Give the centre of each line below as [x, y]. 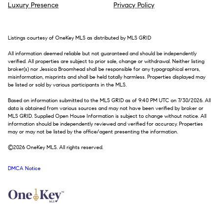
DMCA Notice [24, 168]
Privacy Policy [134, 5]
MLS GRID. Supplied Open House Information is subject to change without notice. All [107, 116]
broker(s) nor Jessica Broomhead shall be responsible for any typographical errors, [104, 69]
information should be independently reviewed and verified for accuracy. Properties [105, 124]
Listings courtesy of [32, 38]
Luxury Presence [33, 5]
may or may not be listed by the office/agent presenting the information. [93, 132]
